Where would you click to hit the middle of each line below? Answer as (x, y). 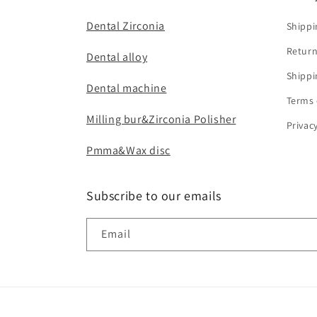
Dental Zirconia (126, 26)
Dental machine (127, 88)
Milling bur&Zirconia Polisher (161, 119)
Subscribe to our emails (154, 196)
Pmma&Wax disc (128, 150)
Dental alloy (117, 57)
